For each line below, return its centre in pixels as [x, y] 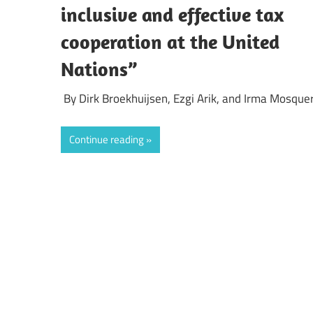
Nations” [99, 69]
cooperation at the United [170, 42]
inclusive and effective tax [172, 15]
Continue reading [107, 140]
